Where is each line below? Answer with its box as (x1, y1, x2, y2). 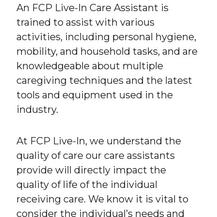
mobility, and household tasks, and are (16, 45, 198, 57)
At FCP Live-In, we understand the (16, 135, 182, 147)
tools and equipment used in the (16, 89, 173, 101)
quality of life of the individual (16, 178, 158, 190)
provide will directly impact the (16, 164, 167, 176)
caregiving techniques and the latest (16, 74, 193, 86)
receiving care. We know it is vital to (16, 193, 189, 205)
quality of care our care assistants (16, 149, 175, 161)
